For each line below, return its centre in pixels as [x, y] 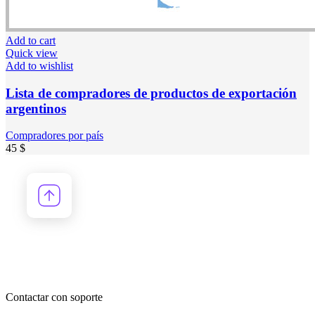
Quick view [32, 53]
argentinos [36, 108]
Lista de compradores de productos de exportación [151, 93]
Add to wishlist [39, 66]
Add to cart [31, 41]
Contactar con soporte [54, 297]
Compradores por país [54, 136]
